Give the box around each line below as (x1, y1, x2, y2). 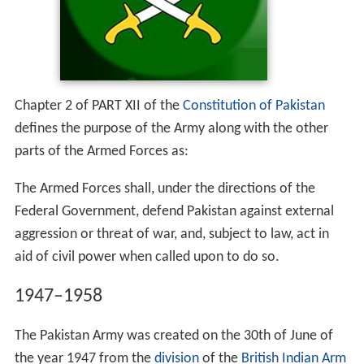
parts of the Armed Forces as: (14, 144, 188, 160)
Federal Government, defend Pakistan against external (14, 204, 334, 220)
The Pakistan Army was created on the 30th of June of (14, 328, 333, 344)
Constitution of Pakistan (182, 98, 325, 115)
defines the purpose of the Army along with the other (14, 121, 328, 137)
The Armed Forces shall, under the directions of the (14, 181, 315, 197)
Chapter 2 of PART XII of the (14, 98, 183, 115)
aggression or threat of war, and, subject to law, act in (14, 227, 329, 243)
